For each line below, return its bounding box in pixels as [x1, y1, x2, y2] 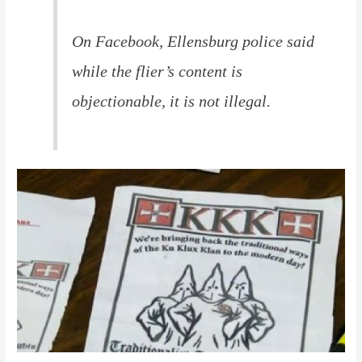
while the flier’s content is [72, 61, 243, 80]
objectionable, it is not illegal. [72, 91, 271, 110]
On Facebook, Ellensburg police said [72, 32, 315, 50]
